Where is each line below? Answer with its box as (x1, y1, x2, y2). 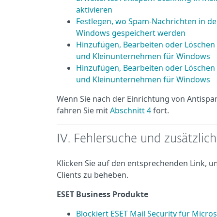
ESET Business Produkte (57, 189, 148, 200)
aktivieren (76, 4, 112, 15)
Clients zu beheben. (57, 170, 128, 180)
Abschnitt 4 (110, 105, 151, 116)
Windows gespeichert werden (76, 28, 186, 38)
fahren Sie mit (57, 105, 110, 116)
